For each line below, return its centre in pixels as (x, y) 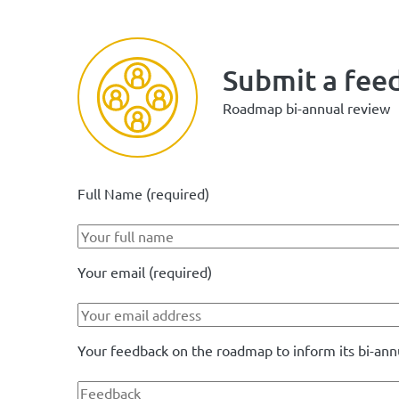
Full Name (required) (143, 193)
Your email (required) (145, 272)
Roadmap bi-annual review (306, 107)
